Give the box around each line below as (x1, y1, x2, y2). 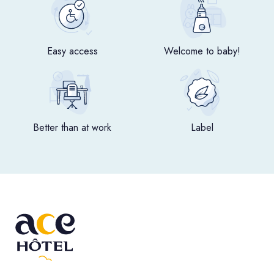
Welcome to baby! (163, 43, 240, 58)
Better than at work (33, 120, 111, 135)
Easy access (46, 43, 98, 58)
